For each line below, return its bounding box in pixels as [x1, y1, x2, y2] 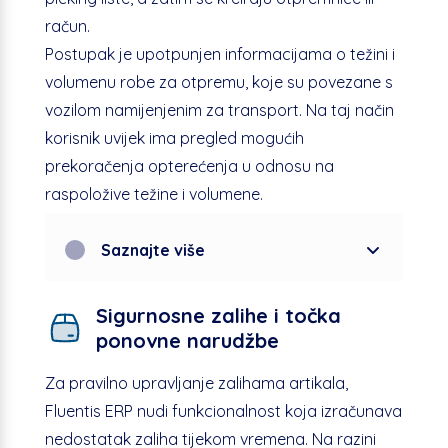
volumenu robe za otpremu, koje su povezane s [44, 71, 393, 92]
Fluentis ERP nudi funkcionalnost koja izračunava [44, 400, 402, 421]
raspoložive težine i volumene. [44, 183, 263, 204]
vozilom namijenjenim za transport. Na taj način [44, 99, 394, 120]
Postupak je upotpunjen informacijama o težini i [44, 43, 395, 64]
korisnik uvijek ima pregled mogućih [44, 127, 304, 148]
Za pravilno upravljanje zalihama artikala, [44, 372, 348, 393]
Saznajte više [100, 239, 205, 260]
